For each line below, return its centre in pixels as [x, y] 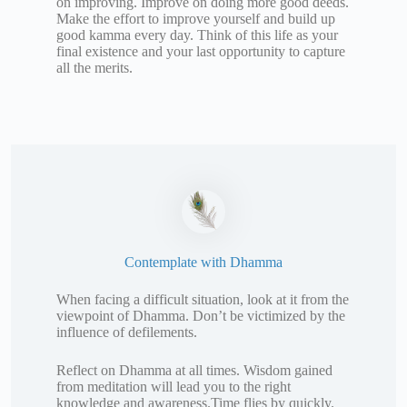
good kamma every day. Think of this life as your [197, 35]
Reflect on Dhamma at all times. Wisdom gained [194, 371]
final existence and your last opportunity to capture [201, 51]
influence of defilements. [127, 333]
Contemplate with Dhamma [203, 263]
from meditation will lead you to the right [174, 387]
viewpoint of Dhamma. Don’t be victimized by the [201, 316]
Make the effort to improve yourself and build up [196, 18]
